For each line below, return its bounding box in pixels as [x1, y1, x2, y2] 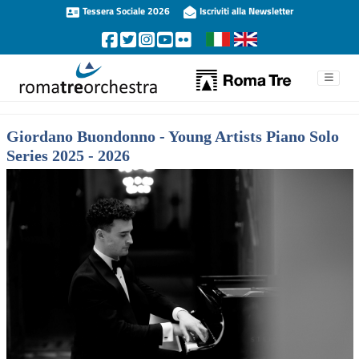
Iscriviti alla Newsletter [197, 3, 293, 18]
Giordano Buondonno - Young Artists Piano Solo [6, 127, 339, 146]
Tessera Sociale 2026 [80, 3, 172, 18]
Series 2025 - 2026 [6, 147, 130, 165]
